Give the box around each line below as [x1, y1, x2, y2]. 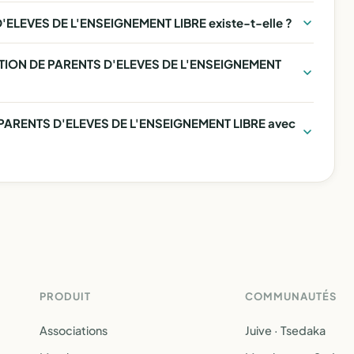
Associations [40, 323, 107, 337]
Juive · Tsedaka [245, 323, 326, 337]
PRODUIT [40, 290, 92, 303]
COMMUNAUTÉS [245, 290, 337, 303]
